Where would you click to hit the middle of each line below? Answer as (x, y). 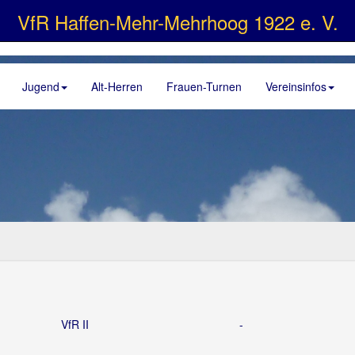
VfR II (75, 324)
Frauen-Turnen (204, 86)
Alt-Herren (117, 86)
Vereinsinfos (296, 86)
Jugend (41, 86)
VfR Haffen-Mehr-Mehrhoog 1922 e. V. (177, 22)
